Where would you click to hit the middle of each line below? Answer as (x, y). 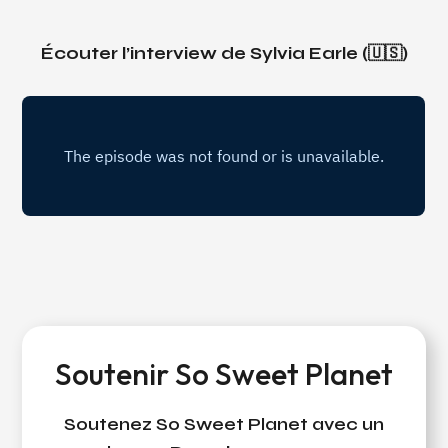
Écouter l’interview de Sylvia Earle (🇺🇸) (224, 53)
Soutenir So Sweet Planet (224, 373)
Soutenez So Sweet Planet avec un (224, 423)
